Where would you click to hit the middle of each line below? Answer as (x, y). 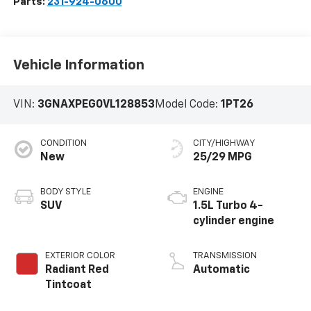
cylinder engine (234, 221)
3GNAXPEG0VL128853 (96, 105)
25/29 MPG (222, 157)
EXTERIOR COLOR (80, 255)
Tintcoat (68, 285)
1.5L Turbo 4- (228, 206)
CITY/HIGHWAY (224, 143)
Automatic (221, 270)
